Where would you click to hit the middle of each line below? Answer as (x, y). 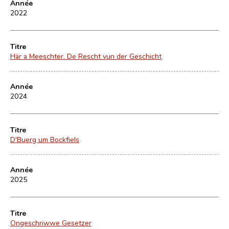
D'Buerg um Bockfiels (45, 139)
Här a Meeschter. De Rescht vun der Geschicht (86, 56)
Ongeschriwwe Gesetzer (51, 223)
